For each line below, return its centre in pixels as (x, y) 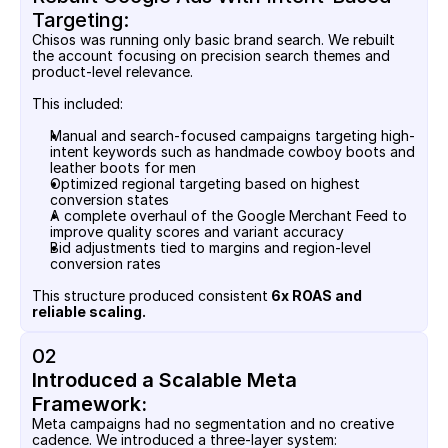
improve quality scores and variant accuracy (197, 231)
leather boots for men (123, 167)
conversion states (109, 199)
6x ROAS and (315, 295)
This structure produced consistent (150, 295)
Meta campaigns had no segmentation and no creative (213, 423)
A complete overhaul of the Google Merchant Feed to (228, 215)
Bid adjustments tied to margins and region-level (210, 247)
